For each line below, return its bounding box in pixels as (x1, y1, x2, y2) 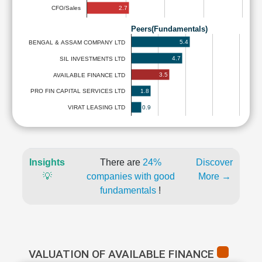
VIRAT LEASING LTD (68, 104, 125, 111)
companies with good (86, 171, 175, 181)
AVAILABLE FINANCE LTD (53, 71, 125, 78)
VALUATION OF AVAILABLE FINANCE (29, 247, 217, 261)
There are (99, 157, 143, 167)
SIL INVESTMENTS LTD (60, 55, 125, 62)
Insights (29, 157, 65, 167)
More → (198, 171, 231, 181)
